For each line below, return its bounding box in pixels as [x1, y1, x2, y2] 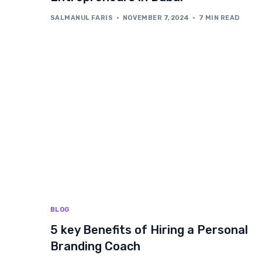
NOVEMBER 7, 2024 [122, 14, 189, 22]
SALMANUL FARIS [50, 14, 113, 22]
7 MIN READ [199, 14, 240, 22]
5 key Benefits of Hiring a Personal [50, 223, 248, 237]
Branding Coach [50, 239, 140, 254]
